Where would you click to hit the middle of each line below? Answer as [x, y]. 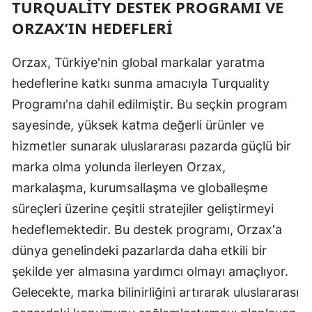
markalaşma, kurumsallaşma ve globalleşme [140, 187]
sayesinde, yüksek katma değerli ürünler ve [138, 125]
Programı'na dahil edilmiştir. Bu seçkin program [150, 104]
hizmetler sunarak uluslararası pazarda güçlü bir [151, 146]
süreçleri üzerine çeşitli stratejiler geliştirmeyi [143, 208]
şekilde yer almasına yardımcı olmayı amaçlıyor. [150, 271]
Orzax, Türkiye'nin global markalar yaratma [138, 62]
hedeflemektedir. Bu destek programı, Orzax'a [147, 229]
